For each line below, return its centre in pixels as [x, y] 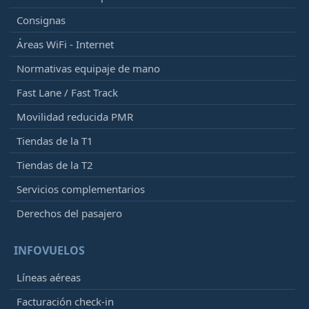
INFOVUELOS [49, 250]
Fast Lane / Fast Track [67, 92]
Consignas [41, 20]
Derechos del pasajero [69, 213]
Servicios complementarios [81, 189]
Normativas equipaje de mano [88, 68]
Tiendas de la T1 [55, 140]
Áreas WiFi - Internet [65, 44]
